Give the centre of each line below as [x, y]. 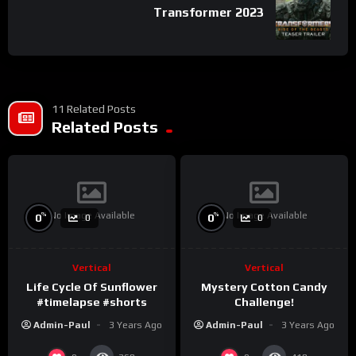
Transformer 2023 [209, 12]
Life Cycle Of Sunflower [92, 287]
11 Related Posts [94, 108]
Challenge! [264, 302]
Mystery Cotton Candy [264, 287]
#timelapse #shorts [92, 302]
